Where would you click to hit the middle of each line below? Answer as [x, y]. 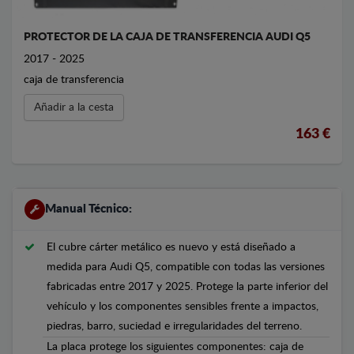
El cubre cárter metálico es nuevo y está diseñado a [171, 247]
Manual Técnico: [88, 209]
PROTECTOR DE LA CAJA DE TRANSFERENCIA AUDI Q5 [167, 37]
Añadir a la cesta [74, 107]
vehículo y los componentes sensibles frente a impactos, [183, 306]
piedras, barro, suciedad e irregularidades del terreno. [174, 326]
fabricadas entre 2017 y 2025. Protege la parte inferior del [187, 286]
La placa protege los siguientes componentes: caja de [175, 346]
